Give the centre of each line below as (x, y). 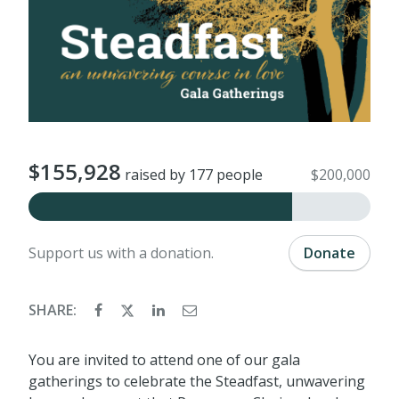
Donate (330, 252)
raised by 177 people (192, 174)
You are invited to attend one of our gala (164, 359)
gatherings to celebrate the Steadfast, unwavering (197, 381)
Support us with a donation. (121, 252)
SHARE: (54, 309)
